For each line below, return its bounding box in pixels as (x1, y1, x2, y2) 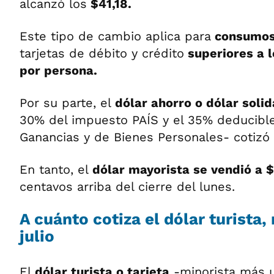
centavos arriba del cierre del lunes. (20, 179, 235, 194)
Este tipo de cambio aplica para (20, 28, 211, 43)
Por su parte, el (20, 95, 115, 110)
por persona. (20, 62, 97, 78)
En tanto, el (20, 161, 92, 177)
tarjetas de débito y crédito (20, 45, 184, 61)
